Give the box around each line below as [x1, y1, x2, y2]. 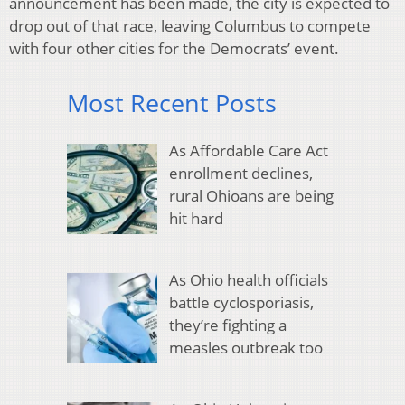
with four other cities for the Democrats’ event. [9, 38, 339, 60]
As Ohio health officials [168, 269, 328, 291]
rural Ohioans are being [168, 184, 334, 206]
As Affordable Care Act [168, 139, 328, 161]
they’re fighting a [168, 315, 287, 336]
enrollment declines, [168, 162, 313, 184]
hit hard [168, 207, 223, 229]
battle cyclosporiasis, [168, 292, 314, 314]
